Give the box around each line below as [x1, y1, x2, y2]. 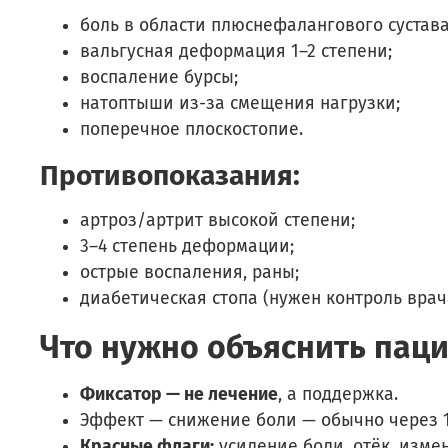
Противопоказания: [40, 158, 300, 192]
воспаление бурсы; [80, 66, 238, 88]
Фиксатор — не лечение [80, 383, 278, 405]
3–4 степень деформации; [80, 235, 294, 257]
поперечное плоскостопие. [80, 118, 303, 140]
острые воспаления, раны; [80, 261, 299, 283]
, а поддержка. [278, 383, 398, 405]
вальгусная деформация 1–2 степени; [80, 40, 392, 62]
